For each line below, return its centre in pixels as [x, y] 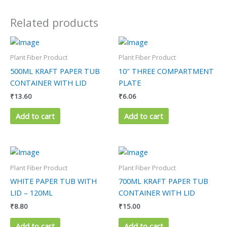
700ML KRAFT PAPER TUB [163, 181]
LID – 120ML [31, 192]
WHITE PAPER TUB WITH [53, 181]
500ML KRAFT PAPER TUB [55, 71]
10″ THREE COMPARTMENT [166, 71]
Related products [54, 23]
